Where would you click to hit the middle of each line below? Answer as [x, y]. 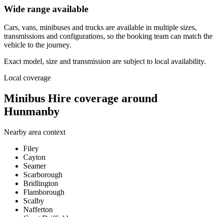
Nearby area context [35, 132]
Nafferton [38, 210]
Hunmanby [32, 112]
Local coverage [27, 78]
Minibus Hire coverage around [81, 99]
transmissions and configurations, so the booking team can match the [108, 36]
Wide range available [46, 9]
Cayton [34, 157]
